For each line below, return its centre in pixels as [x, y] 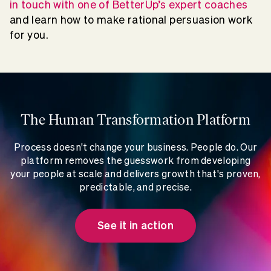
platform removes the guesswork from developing [135, 160]
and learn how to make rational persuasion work [131, 19]
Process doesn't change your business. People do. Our [135, 147]
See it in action [135, 225]
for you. [29, 34]
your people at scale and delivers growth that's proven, [135, 173]
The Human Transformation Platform [135, 119]
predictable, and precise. [135, 187]
